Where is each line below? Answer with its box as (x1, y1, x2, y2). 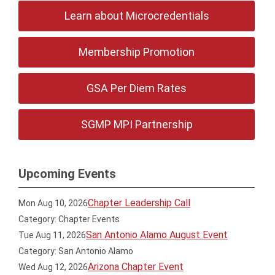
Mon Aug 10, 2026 (18, 198, 88, 208)
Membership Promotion (79, 45, 195, 58)
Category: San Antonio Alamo (18, 246, 134, 256)
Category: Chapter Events (18, 214, 120, 224)
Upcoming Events (18, 166, 116, 181)
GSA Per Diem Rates (87, 82, 187, 95)
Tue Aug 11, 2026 (18, 230, 87, 240)
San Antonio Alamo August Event (86, 229, 228, 241)
